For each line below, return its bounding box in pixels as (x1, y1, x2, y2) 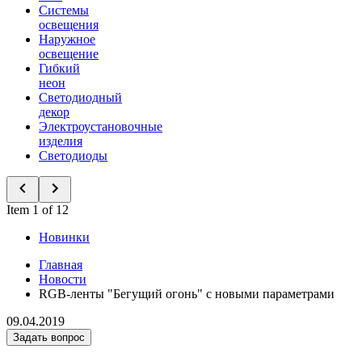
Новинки (39, 230, 90, 244)
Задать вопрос (13, 331, 85, 343)
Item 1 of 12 (6, 203, 69, 217)
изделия (39, 134, 82, 148)
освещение (39, 47, 99, 61)
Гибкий (39, 61, 80, 75)
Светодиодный (39, 90, 122, 104)
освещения (39, 18, 99, 32)
